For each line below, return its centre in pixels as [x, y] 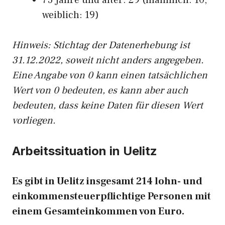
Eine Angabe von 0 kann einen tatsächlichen [110, 75]
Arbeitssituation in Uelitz [85, 151]
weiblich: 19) [71, 15]
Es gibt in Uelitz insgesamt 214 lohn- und [107, 181]
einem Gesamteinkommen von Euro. [98, 211]
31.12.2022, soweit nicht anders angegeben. [108, 60]
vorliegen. [34, 121]
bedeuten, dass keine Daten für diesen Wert [107, 105]
